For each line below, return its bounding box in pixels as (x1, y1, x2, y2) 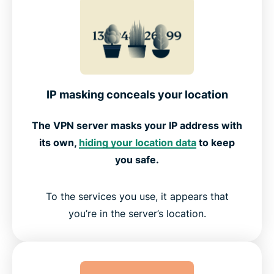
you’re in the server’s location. (68, 207, 206, 220)
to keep (196, 136, 235, 149)
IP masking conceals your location (46, 88, 228, 102)
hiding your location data (79, 136, 196, 149)
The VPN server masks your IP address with (32, 119, 242, 132)
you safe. (115, 154, 159, 166)
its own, (39, 136, 79, 149)
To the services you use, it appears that (45, 190, 229, 203)
